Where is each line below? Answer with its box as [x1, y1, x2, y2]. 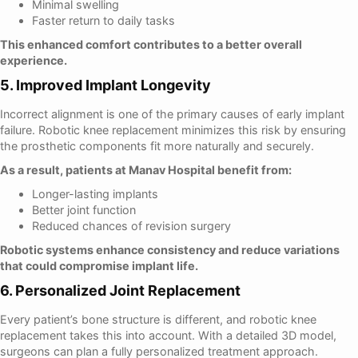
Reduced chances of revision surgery [32, 218, 231, 233]
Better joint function [32, 202, 136, 217]
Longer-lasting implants [32, 186, 158, 201]
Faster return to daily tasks [32, 13, 175, 27]
